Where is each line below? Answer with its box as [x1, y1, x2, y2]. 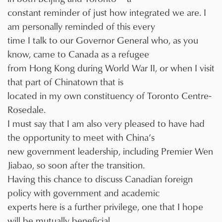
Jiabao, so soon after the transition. [7, 158, 145, 172]
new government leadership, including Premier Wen [7, 144, 213, 158]
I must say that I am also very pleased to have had [7, 116, 205, 130]
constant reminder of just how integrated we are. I [7, 5, 206, 19]
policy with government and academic [7, 186, 160, 200]
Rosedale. [7, 103, 46, 116]
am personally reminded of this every [7, 19, 155, 33]
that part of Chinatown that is [7, 75, 123, 89]
